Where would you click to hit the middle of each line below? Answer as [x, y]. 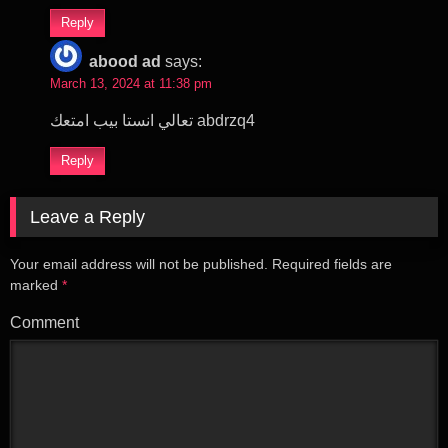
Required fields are [332, 264]
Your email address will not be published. [139, 264]
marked [36, 285]
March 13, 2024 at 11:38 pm [131, 83]
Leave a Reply [88, 216]
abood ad [125, 61]
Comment [44, 322]
